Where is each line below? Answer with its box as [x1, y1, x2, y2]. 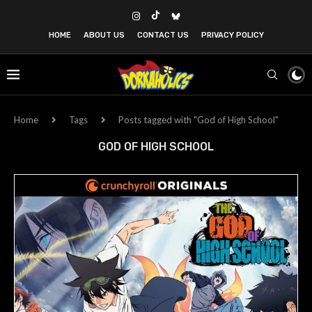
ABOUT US [83, 31, 125, 40]
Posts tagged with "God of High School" [118, 114, 279, 125]
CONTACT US [136, 31, 189, 40]
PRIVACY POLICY [201, 31, 264, 40]
